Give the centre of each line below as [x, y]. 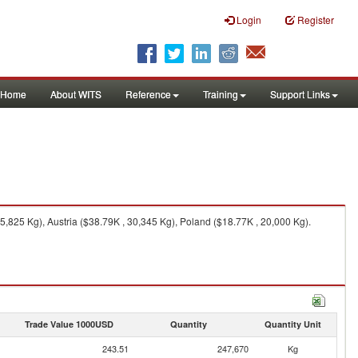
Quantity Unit [292, 324]
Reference [148, 94]
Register [316, 20]
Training [221, 94]
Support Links [300, 94]
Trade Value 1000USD [69, 324]
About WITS [76, 94]
